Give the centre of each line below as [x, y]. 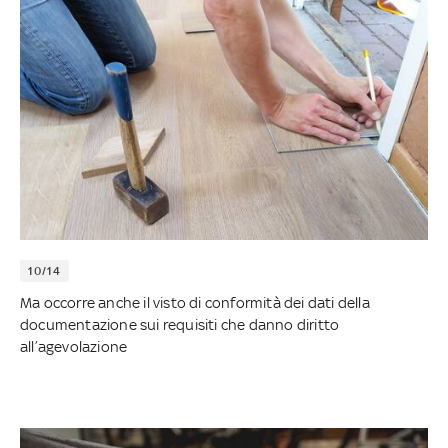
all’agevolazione [74, 347]
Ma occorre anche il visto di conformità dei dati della [195, 303]
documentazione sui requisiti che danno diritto [180, 325]
